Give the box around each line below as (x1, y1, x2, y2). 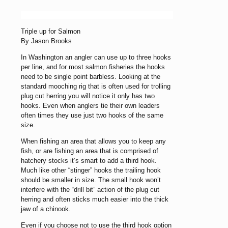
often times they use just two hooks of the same (21, 111, 163, 119)
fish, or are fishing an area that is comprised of (21, 147, 158, 155)
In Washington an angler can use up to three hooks (21, 53, 171, 61)
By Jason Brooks (21, 37, 72, 45)
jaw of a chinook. (21, 205, 71, 213)
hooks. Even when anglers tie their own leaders (21, 101, 160, 109)
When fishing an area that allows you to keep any (21, 137, 166, 145)
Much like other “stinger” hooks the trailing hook (21, 166, 161, 174)
